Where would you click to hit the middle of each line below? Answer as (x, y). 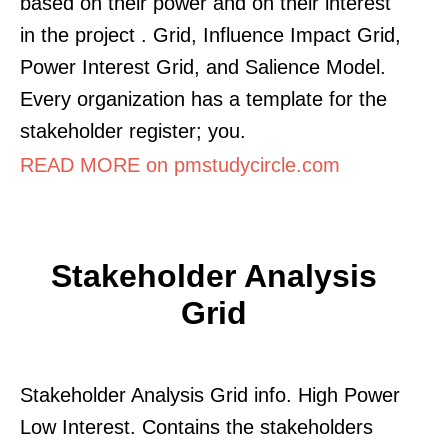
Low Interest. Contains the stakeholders (196, 426)
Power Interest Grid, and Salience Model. (203, 66)
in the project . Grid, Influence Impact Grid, (210, 34)
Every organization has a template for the (203, 98)
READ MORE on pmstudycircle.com (180, 164)
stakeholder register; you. (133, 130)
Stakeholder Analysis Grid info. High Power (210, 394)
